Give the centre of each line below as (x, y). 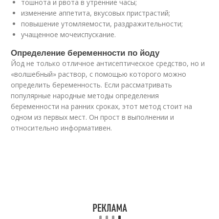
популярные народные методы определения (85, 96)
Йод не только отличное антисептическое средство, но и (108, 63)
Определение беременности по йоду (85, 52)
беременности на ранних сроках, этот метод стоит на (102, 106)
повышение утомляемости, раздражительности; (102, 24)
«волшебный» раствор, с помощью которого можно (99, 74)
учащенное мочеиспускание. (69, 34)
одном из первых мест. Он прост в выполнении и (93, 117)
